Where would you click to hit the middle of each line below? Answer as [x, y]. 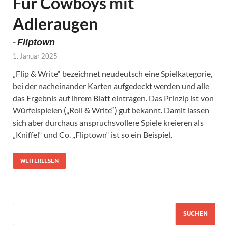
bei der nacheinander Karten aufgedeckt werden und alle [111, 85]
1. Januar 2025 [35, 56]
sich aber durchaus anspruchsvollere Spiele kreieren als [108, 122]
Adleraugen [55, 23]
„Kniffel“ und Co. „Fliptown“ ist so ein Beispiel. [92, 134]
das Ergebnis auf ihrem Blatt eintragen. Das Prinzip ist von [113, 98]
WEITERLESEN [39, 161]
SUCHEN [195, 214]
